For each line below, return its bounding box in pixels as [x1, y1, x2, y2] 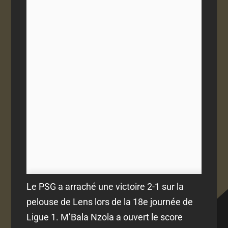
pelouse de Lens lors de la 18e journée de [26, 196, 193, 208]
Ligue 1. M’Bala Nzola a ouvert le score [26, 212, 183, 223]
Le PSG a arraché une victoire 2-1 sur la [26, 181, 184, 192]
